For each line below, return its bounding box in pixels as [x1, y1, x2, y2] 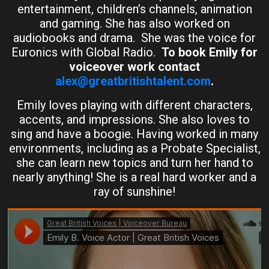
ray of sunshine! [94, 184, 175, 199]
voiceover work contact [69, 59, 200, 74]
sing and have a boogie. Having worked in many [11, 126, 258, 141]
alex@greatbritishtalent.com [55, 73, 211, 88]
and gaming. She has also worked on [39, 16, 230, 31]
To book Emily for [162, 44, 258, 59]
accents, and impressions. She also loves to [19, 112, 250, 127]
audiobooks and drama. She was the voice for [13, 30, 256, 45]
